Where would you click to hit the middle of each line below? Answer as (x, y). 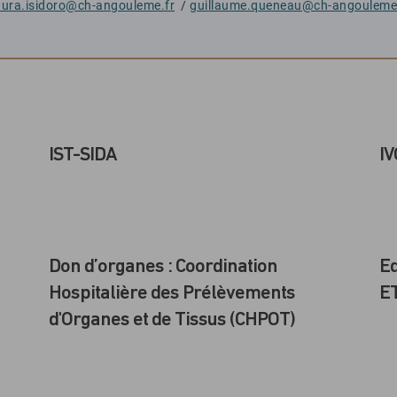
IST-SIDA (82, 156)
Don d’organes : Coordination (163, 267)
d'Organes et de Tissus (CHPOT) (171, 320)
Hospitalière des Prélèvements (171, 294)
